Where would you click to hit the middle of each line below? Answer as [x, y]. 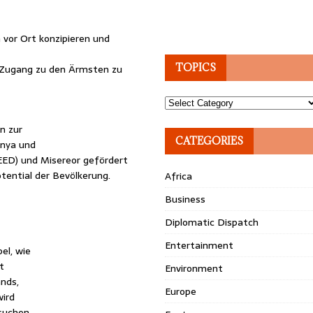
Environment [194, 268]
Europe [181, 291]
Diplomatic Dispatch [212, 222]
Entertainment [199, 245]
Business [185, 199]
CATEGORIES [210, 141]
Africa [179, 176]
